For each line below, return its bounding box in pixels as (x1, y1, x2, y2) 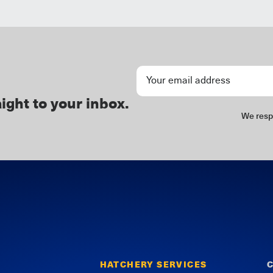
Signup (136, 81, 169, 94)
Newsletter (136, 66, 191, 79)
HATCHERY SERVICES (99, 259, 207, 271)
